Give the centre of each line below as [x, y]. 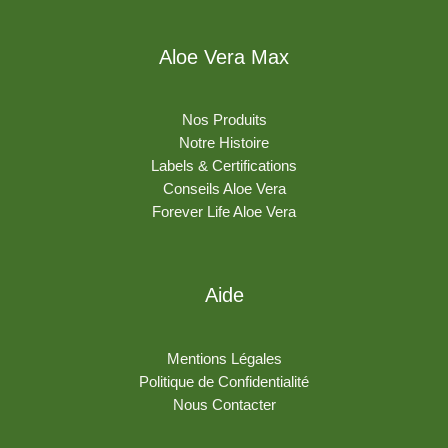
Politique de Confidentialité [224, 382]
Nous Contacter [224, 405]
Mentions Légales [224, 359]
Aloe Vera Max [224, 56]
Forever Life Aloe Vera [224, 212]
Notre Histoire [224, 143]
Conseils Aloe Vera [224, 189]
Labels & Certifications [224, 166]
